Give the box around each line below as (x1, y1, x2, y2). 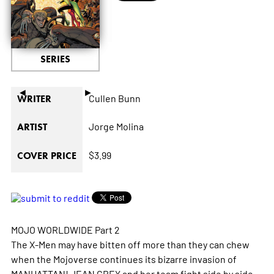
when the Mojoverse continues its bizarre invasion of (10, 253, 237, 265)
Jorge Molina (88, 120, 144, 133)
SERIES (40, 53, 70, 65)
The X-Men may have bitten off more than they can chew (10, 238, 250, 251)
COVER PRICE (17, 150, 76, 162)
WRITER (17, 93, 51, 105)
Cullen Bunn (88, 92, 141, 105)
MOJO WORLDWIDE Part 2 (10, 223, 120, 236)
